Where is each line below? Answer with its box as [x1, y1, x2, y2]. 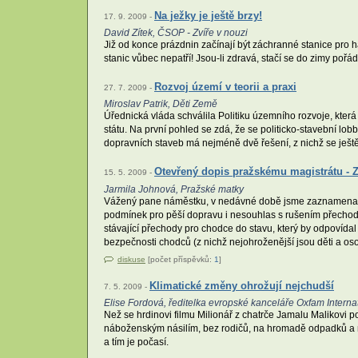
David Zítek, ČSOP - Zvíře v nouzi [104, 27, 248, 39]
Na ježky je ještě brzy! [154, 10, 262, 22]
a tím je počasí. [104, 336, 169, 348]
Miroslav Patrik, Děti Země [104, 98, 217, 110]
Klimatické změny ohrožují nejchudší [149, 279, 334, 292]
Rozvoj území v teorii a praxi [154, 81, 296, 93]
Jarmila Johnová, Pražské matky [104, 183, 244, 195]
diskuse [117, 254, 145, 264]
